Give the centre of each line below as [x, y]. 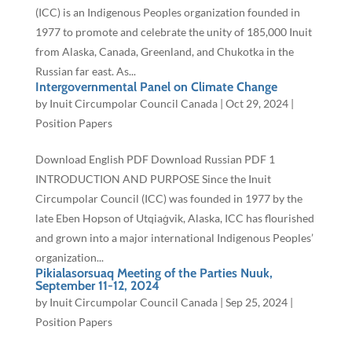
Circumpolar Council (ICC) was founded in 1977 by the [169, 199]
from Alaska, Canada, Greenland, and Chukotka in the [164, 52]
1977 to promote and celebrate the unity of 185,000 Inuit [173, 32]
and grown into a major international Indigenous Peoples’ [174, 238]
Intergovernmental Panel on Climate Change [156, 87]
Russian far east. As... [85, 71]
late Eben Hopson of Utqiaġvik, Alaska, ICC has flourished [174, 218]
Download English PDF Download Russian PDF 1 [155, 159]
